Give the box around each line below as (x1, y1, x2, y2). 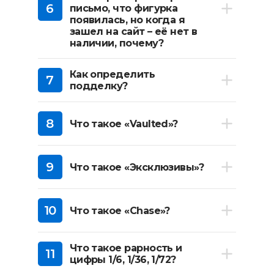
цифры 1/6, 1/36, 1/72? (69, 254, 176, 265)
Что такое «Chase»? (69, 204, 170, 217)
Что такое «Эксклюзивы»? (69, 161, 204, 173)
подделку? (69, 80, 128, 92)
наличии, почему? (69, 37, 163, 49)
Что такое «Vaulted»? (69, 117, 178, 130)
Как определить (69, 68, 155, 80)
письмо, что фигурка (69, 2, 178, 14)
